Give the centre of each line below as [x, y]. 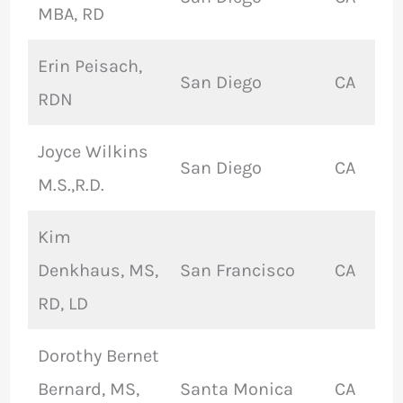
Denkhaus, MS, [98, 271]
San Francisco [237, 271]
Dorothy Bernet [98, 356]
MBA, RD [71, 14]
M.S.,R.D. [71, 185]
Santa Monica [236, 390]
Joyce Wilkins [93, 152]
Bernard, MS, [88, 390]
